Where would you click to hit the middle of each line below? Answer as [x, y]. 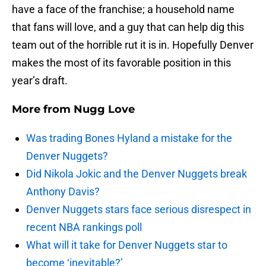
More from [43, 110]
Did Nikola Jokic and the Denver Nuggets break [137, 174]
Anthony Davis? [63, 192]
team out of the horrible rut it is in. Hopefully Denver [133, 45]
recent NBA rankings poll [84, 227]
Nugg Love [104, 110]
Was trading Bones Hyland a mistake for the [129, 138]
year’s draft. [40, 81]
